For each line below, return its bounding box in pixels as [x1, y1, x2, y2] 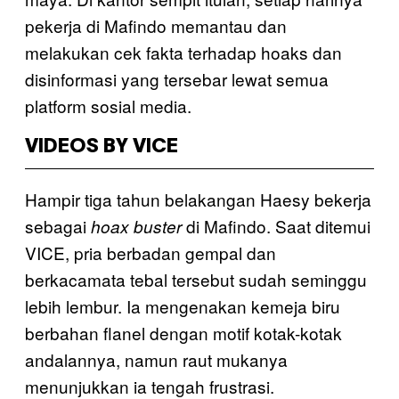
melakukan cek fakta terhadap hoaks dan [25, 39, 342, 64]
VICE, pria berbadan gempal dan [25, 240, 276, 265]
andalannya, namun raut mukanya [25, 346, 288, 371]
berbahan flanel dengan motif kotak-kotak [25, 320, 342, 345]
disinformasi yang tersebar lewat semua [25, 66, 329, 91]
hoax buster [91, 214, 182, 238]
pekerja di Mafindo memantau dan [25, 12, 287, 37]
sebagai [25, 213, 91, 238]
